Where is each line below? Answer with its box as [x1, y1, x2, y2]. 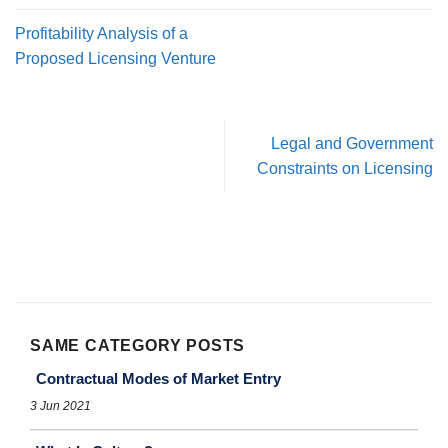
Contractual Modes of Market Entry [36, 370, 281, 388]
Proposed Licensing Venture [15, 50, 216, 68]
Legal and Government [271, 135, 433, 153]
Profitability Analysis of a [15, 25, 188, 43]
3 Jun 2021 [30, 399, 91, 414]
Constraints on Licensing [257, 160, 433, 178]
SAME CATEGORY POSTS [30, 337, 246, 355]
